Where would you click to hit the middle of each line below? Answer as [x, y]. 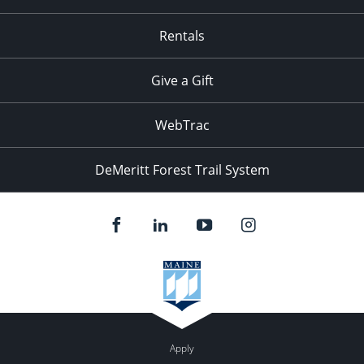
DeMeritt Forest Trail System [182, 170]
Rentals [182, 36]
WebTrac [182, 125]
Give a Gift [182, 80]
